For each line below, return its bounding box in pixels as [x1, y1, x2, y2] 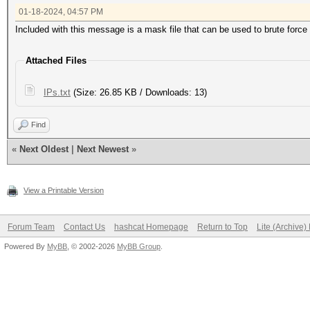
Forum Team [8, 222, 55, 232]
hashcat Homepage [114, 222, 188, 232]
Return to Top [197, 222, 248, 232]
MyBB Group [117, 242, 161, 250]
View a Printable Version [24, 186, 104, 194]
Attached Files [26, 55, 86, 66]
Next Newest [77, 144, 129, 154]
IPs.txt [44, 87, 71, 98]
